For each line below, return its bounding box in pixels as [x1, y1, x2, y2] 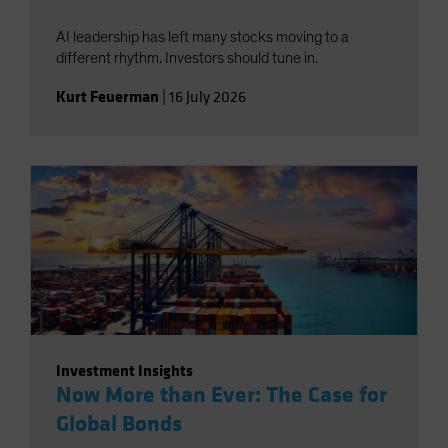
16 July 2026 [169, 86, 246, 107]
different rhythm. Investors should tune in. [56, 49, 318, 66]
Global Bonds [56, 409, 182, 438]
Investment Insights [56, 359, 193, 381]
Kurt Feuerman [56, 85, 159, 107]
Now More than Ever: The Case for [56, 380, 387, 409]
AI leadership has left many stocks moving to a [56, 28, 349, 45]
